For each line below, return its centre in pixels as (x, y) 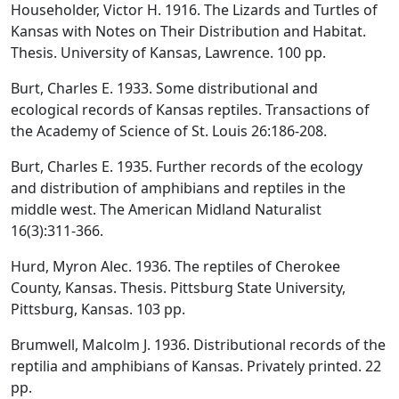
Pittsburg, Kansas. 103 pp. (98, 309)
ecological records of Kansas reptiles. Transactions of (190, 109)
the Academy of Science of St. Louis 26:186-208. (169, 130)
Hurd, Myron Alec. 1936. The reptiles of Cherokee (175, 266)
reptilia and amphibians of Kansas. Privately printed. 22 (196, 366)
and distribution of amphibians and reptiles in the (178, 187)
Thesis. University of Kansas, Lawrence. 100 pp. (168, 52)
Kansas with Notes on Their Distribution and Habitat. (188, 31)
